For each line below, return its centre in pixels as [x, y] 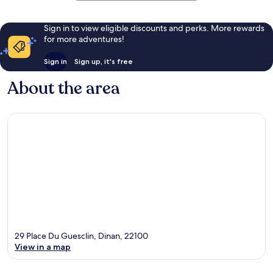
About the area [64, 88]
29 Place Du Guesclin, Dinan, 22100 [81, 236]
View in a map [43, 247]
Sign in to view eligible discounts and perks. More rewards [154, 28]
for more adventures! [84, 39]
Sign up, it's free [103, 61]
